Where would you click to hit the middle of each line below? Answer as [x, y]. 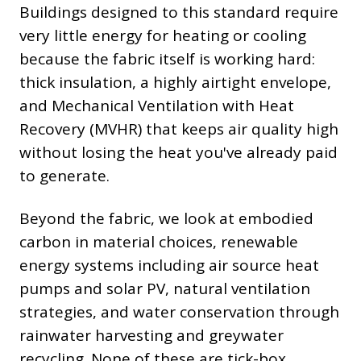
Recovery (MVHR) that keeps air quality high [179, 129]
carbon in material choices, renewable [159, 242]
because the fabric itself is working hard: [167, 59]
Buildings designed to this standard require [179, 12]
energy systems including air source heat [169, 266]
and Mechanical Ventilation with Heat [157, 106]
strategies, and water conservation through [179, 312]
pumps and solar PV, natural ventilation [165, 289]
